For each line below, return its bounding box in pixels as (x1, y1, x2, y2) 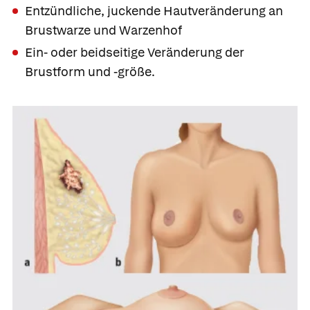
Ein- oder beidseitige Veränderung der (25, 44, 244, 60)
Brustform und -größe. (25, 63, 155, 80)
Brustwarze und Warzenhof (25, 22, 182, 39)
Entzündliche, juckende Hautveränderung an (25, 3, 283, 19)
